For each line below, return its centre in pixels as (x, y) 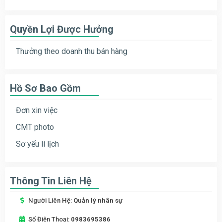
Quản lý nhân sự (98, 200)
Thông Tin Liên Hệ (51, 181)
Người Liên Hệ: (51, 200)
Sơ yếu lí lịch (37, 144)
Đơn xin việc (37, 110)
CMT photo (35, 127)
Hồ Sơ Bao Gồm (45, 88)
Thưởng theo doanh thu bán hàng (72, 51)
